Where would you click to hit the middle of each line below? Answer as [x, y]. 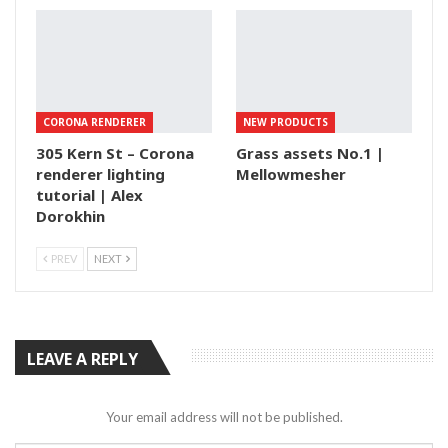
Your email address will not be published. [224, 417]
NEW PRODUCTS [285, 121]
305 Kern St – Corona [115, 152]
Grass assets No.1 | [310, 152]
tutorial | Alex [89, 194]
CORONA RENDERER [94, 121]
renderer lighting [100, 173]
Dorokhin [70, 215]
